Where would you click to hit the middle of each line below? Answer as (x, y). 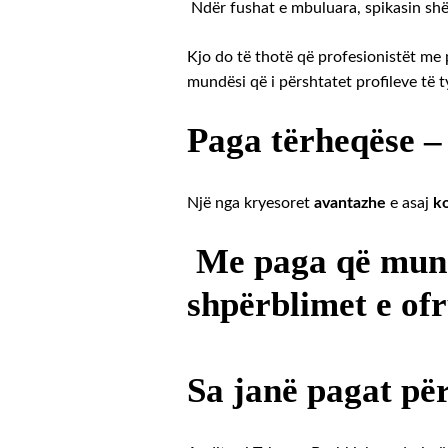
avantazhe (348, 202)
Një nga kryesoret (248, 202)
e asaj (407, 202)
